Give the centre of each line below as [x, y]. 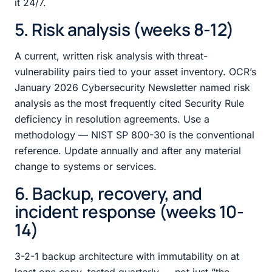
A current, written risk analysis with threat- [111, 56]
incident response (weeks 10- [129, 211]
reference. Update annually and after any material [128, 150]
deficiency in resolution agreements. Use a [112, 119]
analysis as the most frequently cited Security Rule [129, 103]
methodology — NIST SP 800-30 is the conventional [134, 134]
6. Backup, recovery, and [108, 193]
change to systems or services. [86, 166]
